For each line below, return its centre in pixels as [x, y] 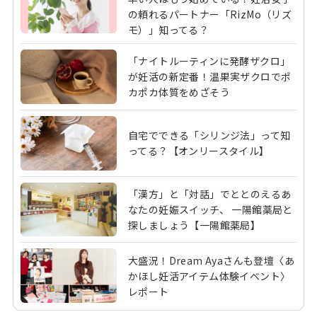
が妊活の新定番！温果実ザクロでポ [210, 77]
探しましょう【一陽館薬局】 [195, 225]
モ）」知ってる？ [169, 29]
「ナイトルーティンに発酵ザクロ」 [209, 61]
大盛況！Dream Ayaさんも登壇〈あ [212, 260]
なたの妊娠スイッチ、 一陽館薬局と [211, 209]
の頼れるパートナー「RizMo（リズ [210, 14]
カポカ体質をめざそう [179, 92]
